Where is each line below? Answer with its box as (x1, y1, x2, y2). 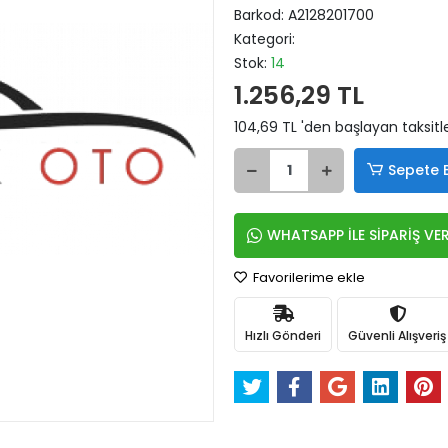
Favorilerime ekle (250, 268, 365, 287)
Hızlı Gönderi (245, 326, 321, 344)
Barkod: (234, 5, 288, 25)
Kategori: (234, 29, 295, 49)
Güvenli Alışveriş (348, 326, 446, 344)
